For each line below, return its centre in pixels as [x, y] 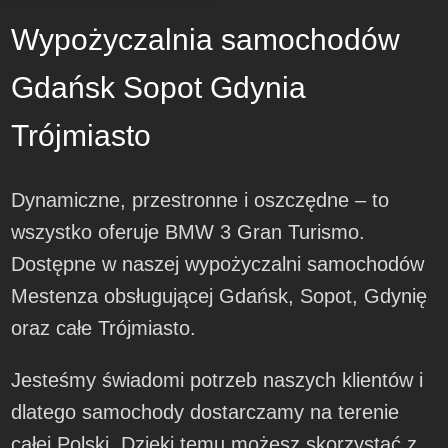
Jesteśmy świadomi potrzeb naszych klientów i [217, 380]
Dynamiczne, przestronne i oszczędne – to [200, 200]
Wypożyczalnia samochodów [206, 39]
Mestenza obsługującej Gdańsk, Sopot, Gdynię [219, 296]
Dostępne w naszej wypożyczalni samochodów [218, 264]
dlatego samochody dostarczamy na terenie [205, 412]
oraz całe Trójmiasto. [104, 328]
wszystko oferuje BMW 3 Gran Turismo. [188, 232]
